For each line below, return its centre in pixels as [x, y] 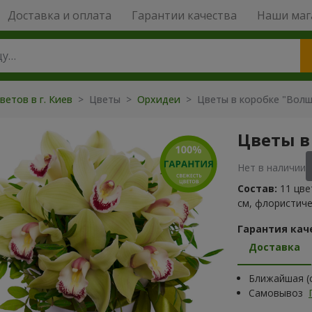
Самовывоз [277, 293]
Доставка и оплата [59, 15]
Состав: [257, 188]
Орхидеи [160, 99]
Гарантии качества [184, 15]
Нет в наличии [272, 167]
